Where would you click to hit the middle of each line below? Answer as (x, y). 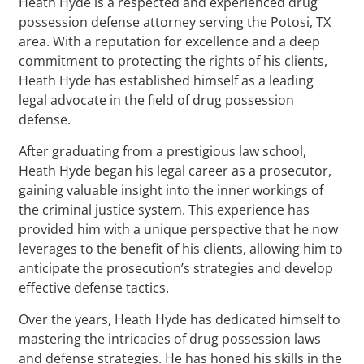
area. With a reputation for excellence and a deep (170, 41)
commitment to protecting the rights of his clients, (173, 61)
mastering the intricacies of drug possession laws (170, 338)
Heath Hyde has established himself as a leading (167, 80)
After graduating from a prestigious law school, (163, 151)
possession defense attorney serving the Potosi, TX (175, 22)
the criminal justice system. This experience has (165, 209)
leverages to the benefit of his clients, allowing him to (181, 248)
